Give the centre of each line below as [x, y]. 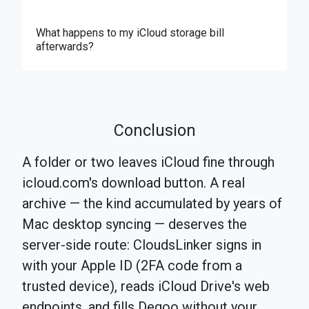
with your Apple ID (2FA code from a [132, 266]
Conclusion [154, 131]
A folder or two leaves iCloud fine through [148, 162]
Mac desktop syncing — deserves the [134, 225]
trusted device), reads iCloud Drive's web [146, 287]
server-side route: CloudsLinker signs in [142, 245]
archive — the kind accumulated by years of [152, 204]
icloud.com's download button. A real [133, 183]
